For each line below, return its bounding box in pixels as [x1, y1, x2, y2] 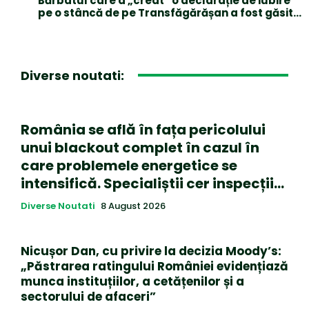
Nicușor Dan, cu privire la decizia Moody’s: [21, 242, 281, 259]
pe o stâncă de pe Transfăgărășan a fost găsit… [38, 5, 301, 20]
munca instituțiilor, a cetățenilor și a [21, 272, 244, 290]
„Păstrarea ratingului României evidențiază [21, 257, 288, 275]
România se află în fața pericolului [21, 119, 266, 139]
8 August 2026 [101, 199, 166, 212]
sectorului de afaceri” [21, 288, 156, 305]
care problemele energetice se [21, 155, 237, 175]
